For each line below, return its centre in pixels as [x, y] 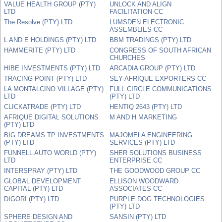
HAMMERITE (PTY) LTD [40, 50]
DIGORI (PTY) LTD [32, 199]
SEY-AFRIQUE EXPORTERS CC [158, 78]
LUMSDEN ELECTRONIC [147, 22]
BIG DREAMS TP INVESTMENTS [54, 135]
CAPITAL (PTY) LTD [34, 188]
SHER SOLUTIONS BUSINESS [156, 153]
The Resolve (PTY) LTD [38, 22]
